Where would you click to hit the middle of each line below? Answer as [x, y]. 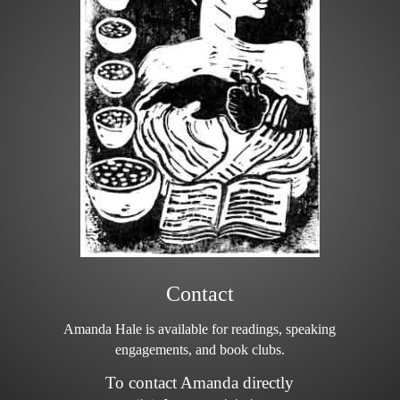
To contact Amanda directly [200, 383]
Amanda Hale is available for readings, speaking [200, 329]
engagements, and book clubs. [200, 350]
